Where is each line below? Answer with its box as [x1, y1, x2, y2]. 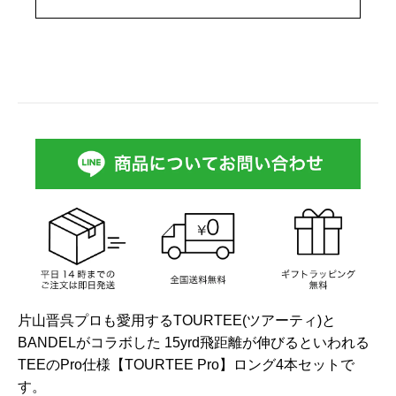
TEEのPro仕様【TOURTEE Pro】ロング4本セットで [18, 357, 354, 372]
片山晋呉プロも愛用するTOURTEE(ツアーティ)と [18, 313, 336, 328]
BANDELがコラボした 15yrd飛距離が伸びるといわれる [18, 335, 369, 350]
